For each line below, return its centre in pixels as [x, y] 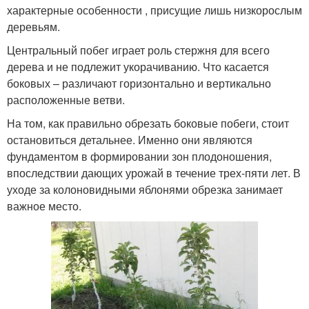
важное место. [44, 206]
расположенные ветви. [66, 99]
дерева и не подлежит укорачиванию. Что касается [138, 66]
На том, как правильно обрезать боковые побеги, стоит [148, 123]
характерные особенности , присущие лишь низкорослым [154, 10]
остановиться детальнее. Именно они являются [130, 139]
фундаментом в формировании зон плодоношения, [139, 156]
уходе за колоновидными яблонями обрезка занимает [145, 189]
